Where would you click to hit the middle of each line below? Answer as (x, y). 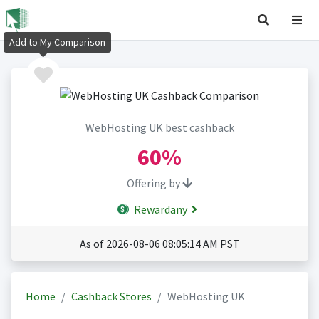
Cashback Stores (111, 297)
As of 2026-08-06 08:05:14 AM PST (159, 244)
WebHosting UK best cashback (159, 128)
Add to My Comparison (57, 42)
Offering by (155, 183)
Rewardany (159, 210)
